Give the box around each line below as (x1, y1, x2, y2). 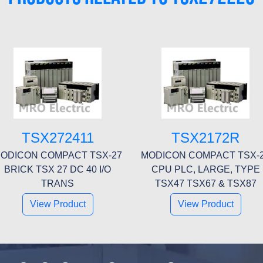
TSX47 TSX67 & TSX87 (154, 178, 257, 188)
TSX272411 (21, 129, 94, 146)
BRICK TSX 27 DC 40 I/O (4, 164, 111, 174)
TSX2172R (171, 129, 240, 146)
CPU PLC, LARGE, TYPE (151, 164, 260, 174)
